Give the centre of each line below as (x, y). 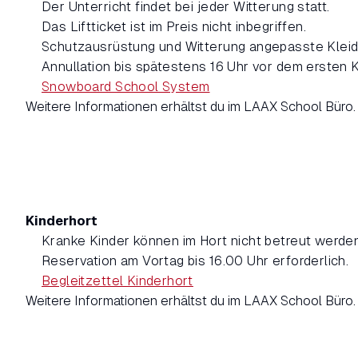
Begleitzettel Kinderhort (117, 280)
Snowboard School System (126, 87)
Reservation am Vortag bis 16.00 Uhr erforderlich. (195, 261)
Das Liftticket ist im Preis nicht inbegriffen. (174, 27)
